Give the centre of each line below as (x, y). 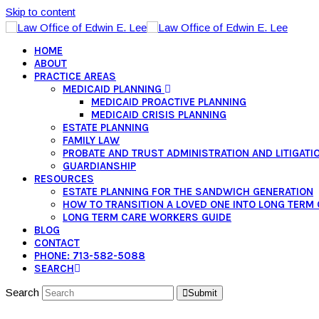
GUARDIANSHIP (99, 166)
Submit (203, 293)
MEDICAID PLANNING (114, 89)
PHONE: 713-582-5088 (90, 256)
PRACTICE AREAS (75, 76)
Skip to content (41, 12)
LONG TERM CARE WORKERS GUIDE (147, 217)
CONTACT (57, 243)
